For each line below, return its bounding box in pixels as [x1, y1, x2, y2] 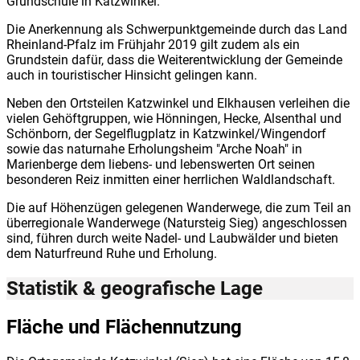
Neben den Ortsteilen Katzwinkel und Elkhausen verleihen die [6, 95, 350, 111]
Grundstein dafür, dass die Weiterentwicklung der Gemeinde [6, 51, 342, 67]
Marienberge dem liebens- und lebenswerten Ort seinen [6, 156, 315, 172]
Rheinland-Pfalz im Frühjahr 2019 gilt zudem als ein [6, 36, 300, 52]
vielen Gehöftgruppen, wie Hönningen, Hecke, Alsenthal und [6, 110, 342, 126]
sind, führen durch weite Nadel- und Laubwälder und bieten [6, 230, 338, 246]
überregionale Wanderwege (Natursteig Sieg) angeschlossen [6, 215, 347, 231]
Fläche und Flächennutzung [6, 315, 242, 338]
